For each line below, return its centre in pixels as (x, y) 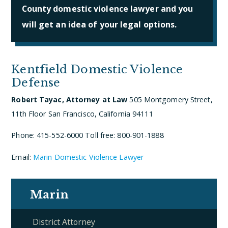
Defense (36, 83)
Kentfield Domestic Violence (97, 69)
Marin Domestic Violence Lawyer (89, 157)
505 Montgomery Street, (171, 99)
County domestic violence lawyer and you (107, 8)
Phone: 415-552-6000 (48, 135)
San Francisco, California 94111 (101, 113)
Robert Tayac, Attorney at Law (69, 99)
